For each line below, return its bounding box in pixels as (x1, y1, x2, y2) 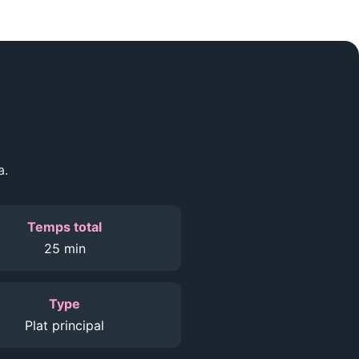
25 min (43, 240, 86, 256)
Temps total (27, 219, 103, 235)
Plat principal (25, 317, 105, 333)
